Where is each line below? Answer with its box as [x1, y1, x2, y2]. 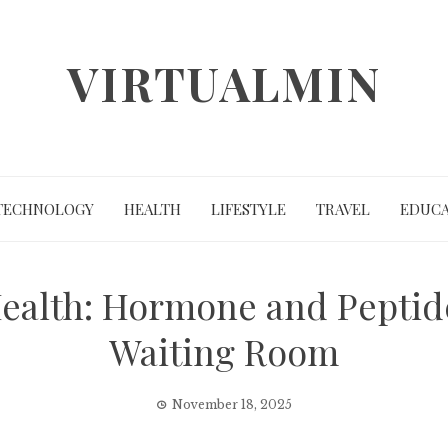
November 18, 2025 [172, 397, 292, 412]
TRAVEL [315, 199, 370, 219]
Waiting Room [109, 327, 339, 375]
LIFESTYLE [210, 199, 286, 219]
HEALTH [123, 199, 181, 219]
